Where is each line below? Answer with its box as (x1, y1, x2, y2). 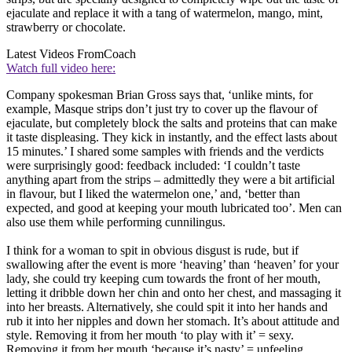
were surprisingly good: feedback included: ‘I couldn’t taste (6, 158, 300, 172)
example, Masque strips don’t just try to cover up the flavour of (6, 101, 317, 115)
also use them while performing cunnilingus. (6, 214, 225, 229)
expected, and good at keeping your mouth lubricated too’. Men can (6, 200, 342, 214)
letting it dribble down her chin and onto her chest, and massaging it (6, 285, 341, 299)
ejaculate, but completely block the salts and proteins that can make (6, 115, 337, 130)
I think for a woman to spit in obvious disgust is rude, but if (6, 243, 299, 257)
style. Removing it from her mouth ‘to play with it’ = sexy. (6, 328, 294, 342)
